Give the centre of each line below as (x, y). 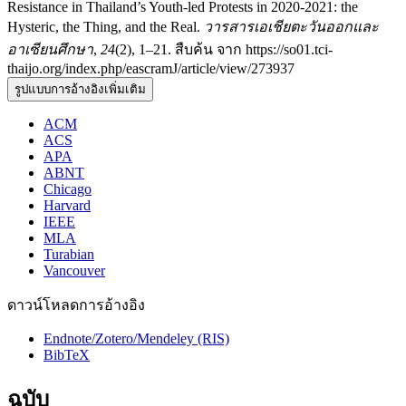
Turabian (69, 254)
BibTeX (67, 354)
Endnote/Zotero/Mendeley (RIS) (136, 338)
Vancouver (74, 270)
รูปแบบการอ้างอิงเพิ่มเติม (80, 89)
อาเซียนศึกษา (50, 49)
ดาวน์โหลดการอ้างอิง (76, 304)
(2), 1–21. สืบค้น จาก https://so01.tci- (224, 49)
